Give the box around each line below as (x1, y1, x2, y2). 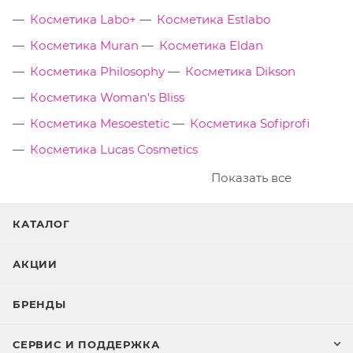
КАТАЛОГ (13, 217, 70, 231)
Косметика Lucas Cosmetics (30, 142, 198, 158)
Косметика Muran (30, 38, 139, 54)
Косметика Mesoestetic (30, 116, 169, 132)
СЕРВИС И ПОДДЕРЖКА (13, 338, 160, 351)
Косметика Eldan (159, 38, 263, 54)
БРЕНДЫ (13, 298, 66, 311)
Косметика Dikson (185, 64, 295, 80)
